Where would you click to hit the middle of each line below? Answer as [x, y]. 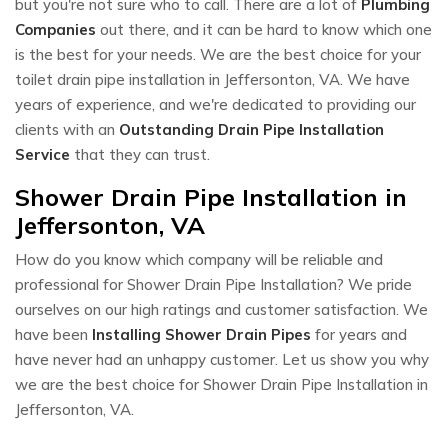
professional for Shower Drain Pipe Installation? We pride [213, 284]
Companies [55, 29]
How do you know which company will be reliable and [199, 259]
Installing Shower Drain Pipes [201, 334]
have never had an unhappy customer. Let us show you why [222, 359]
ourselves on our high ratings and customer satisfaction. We [221, 309]
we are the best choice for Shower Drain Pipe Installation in [221, 384]
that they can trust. [140, 154]
